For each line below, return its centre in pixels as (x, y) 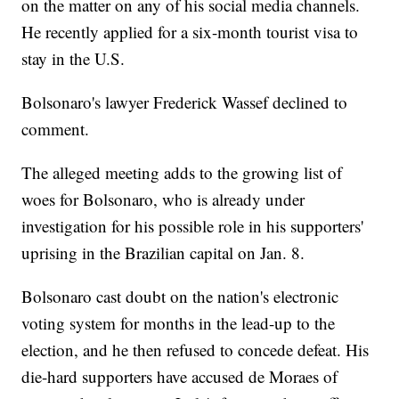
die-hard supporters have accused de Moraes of (180, 377)
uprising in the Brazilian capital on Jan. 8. (163, 253)
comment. (56, 129)
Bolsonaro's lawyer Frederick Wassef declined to (185, 102)
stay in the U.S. (73, 59)
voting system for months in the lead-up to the (179, 323)
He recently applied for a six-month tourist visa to (190, 32)
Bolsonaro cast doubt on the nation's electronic (180, 297)
